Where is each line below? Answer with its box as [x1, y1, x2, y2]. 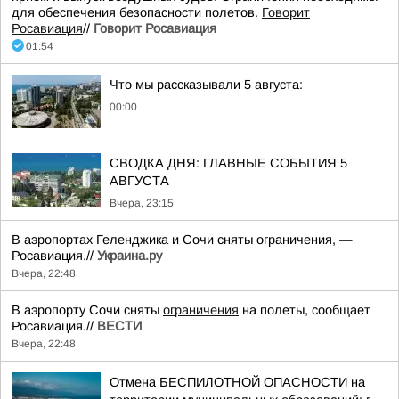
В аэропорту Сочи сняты [12, 303, 163, 317]
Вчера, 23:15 [110, 197, 174, 209]
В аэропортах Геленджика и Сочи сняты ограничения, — [12, 232, 353, 247]
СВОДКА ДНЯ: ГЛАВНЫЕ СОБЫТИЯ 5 [110, 156, 347, 170]
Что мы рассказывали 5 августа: [110, 77, 303, 92]
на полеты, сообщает [239, 303, 370, 317]
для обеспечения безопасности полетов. [12, 5, 262, 20]
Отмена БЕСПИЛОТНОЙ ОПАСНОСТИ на [110, 375, 365, 389]
